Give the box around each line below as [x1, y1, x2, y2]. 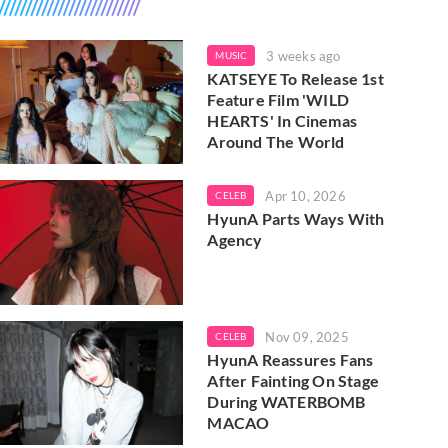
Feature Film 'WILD [207, 90, 349, 109]
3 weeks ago [266, 48, 341, 64]
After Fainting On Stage [207, 370, 379, 390]
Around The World [207, 132, 345, 151]
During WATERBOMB [207, 391, 366, 411]
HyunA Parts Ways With [207, 209, 385, 229]
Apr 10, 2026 [265, 188, 346, 205]
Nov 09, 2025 [265, 328, 349, 345]
